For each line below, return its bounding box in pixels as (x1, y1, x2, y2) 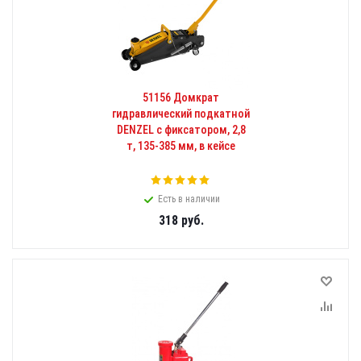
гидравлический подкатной (112, 107, 250, 120)
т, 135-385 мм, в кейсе (127, 139, 235, 152)
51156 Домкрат (143, 91, 219, 104)
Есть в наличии (158, 193, 220, 205)
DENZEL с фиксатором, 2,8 (116, 123, 246, 136)
